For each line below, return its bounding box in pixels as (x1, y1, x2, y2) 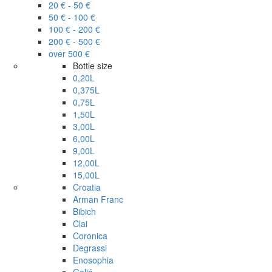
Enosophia (73, 254, 114, 267)
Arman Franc (73, 193, 123, 206)
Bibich (73, 205, 96, 218)
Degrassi (73, 242, 107, 254)
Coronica (73, 229, 107, 242)
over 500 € (49, 47, 90, 60)
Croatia (73, 181, 101, 194)
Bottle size (73, 59, 112, 72)
